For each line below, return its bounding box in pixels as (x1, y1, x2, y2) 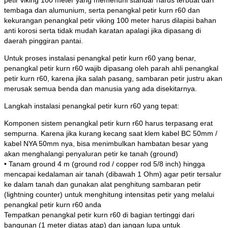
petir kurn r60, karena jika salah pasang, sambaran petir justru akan (4, 74, 222, 83)
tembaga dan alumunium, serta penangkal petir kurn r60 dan (4, 6, 200, 15)
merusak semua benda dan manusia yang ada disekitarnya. (4, 84, 197, 93)
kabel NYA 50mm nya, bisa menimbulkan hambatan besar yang (4, 139, 208, 148)
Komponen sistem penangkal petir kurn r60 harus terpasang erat (4, 119, 213, 128)
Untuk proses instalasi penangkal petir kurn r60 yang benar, (4, 54, 196, 63)
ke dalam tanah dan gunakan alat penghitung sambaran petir (4, 180, 201, 189)
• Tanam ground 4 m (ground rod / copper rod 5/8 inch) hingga (4, 160, 205, 168)
